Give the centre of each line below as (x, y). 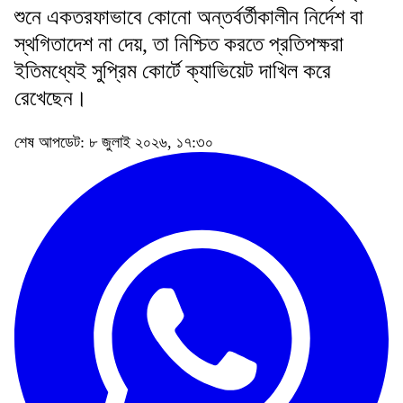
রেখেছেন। (51, 98)
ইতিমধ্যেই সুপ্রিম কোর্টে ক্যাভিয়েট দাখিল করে (173, 71)
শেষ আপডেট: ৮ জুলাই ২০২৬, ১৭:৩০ (114, 142)
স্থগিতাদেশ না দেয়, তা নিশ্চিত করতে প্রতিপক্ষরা (179, 44)
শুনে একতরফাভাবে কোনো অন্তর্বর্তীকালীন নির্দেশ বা (189, 17)
